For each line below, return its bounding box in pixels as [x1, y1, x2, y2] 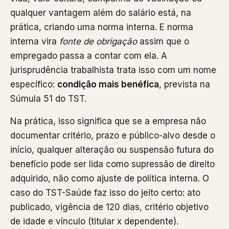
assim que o [137, 36, 189, 47]
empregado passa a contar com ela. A [10, 50, 167, 61]
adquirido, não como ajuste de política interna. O [10, 173, 209, 184]
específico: [10, 79, 57, 89]
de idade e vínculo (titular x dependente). [10, 216, 178, 226]
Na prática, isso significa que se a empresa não [10, 116, 206, 126]
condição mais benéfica [57, 79, 159, 89]
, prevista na [159, 79, 210, 89]
